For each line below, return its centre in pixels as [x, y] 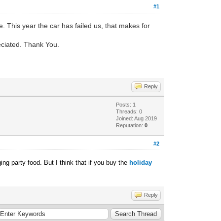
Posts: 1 [126, 104]
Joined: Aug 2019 [137, 118]
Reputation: [130, 125]
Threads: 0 [129, 111]
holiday [141, 162]
